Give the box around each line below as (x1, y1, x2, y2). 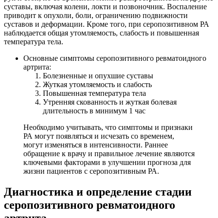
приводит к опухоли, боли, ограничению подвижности (4, 11, 188, 20)
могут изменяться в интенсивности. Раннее (23, 141, 168, 149)
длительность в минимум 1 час (43, 107, 145, 115)
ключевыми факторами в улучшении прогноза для (23, 158, 191, 167)
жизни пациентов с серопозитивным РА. (23, 167, 159, 176)
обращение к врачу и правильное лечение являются (23, 149, 195, 158)
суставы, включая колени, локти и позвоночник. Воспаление (4, 2, 207, 11)
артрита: (23, 63, 51, 72)
